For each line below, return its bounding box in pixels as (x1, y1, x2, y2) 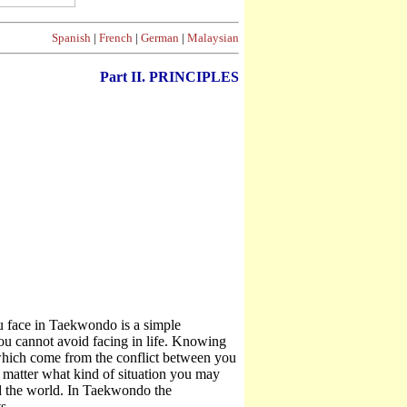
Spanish (52, 31, 91, 45)
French (99, 31, 133, 45)
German (141, 31, 179, 45)
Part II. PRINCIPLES (100, 69, 239, 84)
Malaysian (187, 31, 239, 45)
